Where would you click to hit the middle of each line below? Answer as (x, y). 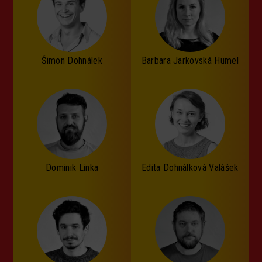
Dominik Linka (72, 168)
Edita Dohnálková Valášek (190, 168)
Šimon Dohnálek (72, 61)
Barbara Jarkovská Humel (190, 61)
